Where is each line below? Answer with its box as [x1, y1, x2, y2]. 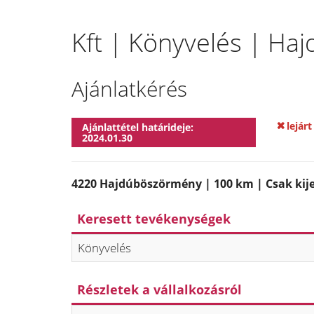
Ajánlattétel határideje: [82, 121, 193, 134]
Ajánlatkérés [71, 74, 187, 103]
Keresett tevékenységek [77, 210, 231, 227]
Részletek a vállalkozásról [77, 281, 242, 298]
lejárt [286, 119, 312, 132]
